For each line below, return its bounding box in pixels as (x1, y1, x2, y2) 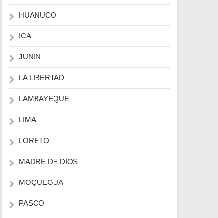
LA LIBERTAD (19, 73, 64, 82)
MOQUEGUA (19, 178, 63, 186)
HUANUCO (19, 11, 56, 19)
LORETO (19, 136, 49, 145)
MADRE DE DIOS (19, 157, 78, 165)
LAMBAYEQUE (19, 94, 69, 103)
